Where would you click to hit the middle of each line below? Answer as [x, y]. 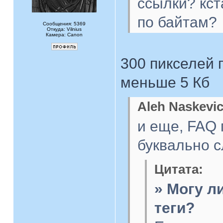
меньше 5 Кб [165, 82]
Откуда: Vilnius [64, 29]
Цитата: [179, 169]
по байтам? [177, 22]
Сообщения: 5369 [64, 24]
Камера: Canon [64, 35]
